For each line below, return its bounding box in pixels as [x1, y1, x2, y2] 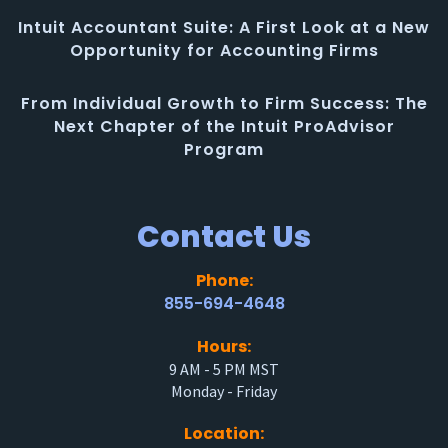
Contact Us [137, 215, 311, 258]
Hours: [197, 334, 251, 358]
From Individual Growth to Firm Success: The [20, 91, 428, 115]
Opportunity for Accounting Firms [69, 38, 379, 62]
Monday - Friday [171, 380, 277, 401]
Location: [184, 421, 264, 445]
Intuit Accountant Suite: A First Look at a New [18, 15, 430, 39]
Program [184, 137, 264, 161]
